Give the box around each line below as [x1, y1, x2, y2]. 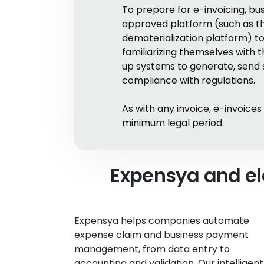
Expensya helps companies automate [74, 214, 249, 227]
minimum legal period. [122, 116, 224, 130]
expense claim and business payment [74, 228, 249, 242]
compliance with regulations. [122, 74, 255, 87]
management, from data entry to [74, 242, 230, 256]
